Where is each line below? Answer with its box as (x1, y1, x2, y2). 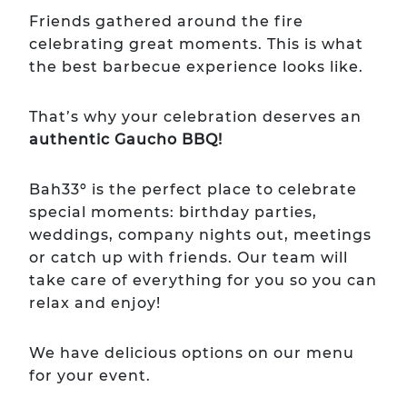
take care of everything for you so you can (29, 272, 377, 289)
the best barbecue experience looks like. (29, 58, 363, 75)
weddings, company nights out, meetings (29, 226, 372, 243)
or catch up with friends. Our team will (29, 249, 348, 266)
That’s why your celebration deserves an (29, 108, 362, 125)
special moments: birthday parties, (29, 203, 317, 221)
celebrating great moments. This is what (29, 35, 363, 53)
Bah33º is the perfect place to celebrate (29, 181, 357, 198)
